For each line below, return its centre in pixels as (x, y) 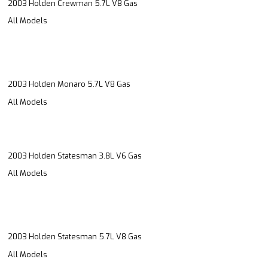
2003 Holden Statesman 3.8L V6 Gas (75, 156)
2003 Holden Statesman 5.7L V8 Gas (75, 237)
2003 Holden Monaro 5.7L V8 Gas (69, 84)
